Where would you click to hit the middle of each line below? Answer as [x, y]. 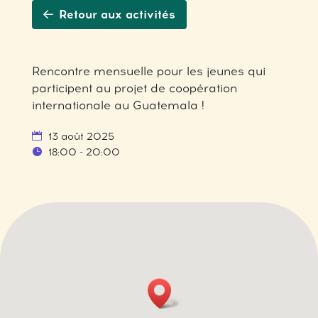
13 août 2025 [79, 137]
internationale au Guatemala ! [118, 105]
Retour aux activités [117, 15]
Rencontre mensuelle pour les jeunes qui [148, 71]
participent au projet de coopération [134, 88]
